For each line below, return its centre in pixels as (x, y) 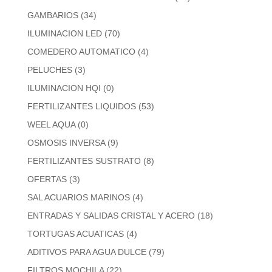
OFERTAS (47, 179)
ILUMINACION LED (64, 34)
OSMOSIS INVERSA (66, 143)
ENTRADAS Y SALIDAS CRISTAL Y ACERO (111, 216)
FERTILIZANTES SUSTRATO (84, 161)
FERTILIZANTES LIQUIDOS (81, 107)
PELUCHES (49, 70)
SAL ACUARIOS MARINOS (78, 198)
